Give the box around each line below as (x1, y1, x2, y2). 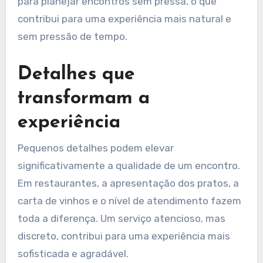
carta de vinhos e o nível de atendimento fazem (17, 194, 241, 207)
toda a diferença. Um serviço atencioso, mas (17, 212, 225, 224)
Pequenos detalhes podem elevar (17, 141, 174, 154)
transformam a (17, 89, 150, 109)
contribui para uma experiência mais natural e (17, 13, 231, 25)
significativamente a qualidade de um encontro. (17, 159, 240, 171)
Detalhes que (17, 65, 135, 85)
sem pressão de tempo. (17, 31, 127, 43)
